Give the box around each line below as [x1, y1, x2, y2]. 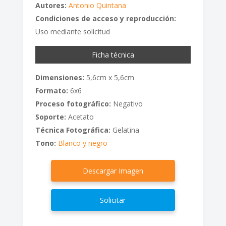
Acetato [66, 112, 94, 122]
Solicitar [100, 195, 126, 205]
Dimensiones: [35, 73, 84, 83]
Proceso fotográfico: [35, 99, 111, 109]
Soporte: [35, 112, 66, 122]
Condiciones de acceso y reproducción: [35, 14, 176, 24]
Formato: [35, 86, 68, 96]
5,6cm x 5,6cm [84, 73, 134, 83]
